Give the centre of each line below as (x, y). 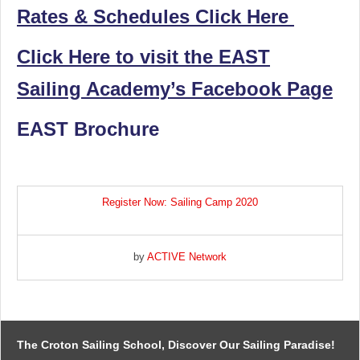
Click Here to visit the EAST (143, 57)
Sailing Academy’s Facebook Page (175, 89)
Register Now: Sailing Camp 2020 (180, 202)
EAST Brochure (88, 129)
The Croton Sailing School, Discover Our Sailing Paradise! (176, 345)
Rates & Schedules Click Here (155, 16)
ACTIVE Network (187, 257)
